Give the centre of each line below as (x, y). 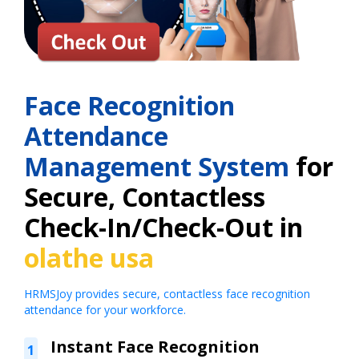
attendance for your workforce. (105, 309)
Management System (160, 166)
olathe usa (89, 257)
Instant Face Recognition (155, 346)
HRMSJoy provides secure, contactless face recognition (167, 293)
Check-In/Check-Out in (163, 227)
